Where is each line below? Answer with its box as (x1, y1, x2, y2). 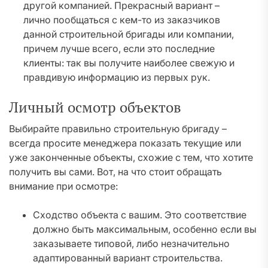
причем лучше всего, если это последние (23, 42, 215, 55)
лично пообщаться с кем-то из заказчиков (23, 14, 220, 26)
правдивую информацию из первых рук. (23, 71, 210, 84)
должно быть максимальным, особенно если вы (33, 223, 257, 236)
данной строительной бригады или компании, (23, 28, 234, 41)
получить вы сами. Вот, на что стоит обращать (9, 166, 222, 178)
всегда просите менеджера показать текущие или (9, 137, 241, 150)
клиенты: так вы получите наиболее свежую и (23, 57, 234, 69)
